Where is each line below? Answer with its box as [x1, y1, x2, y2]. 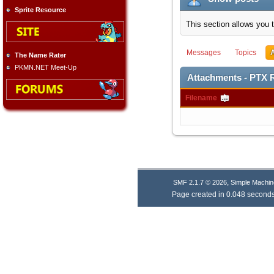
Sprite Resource [15, 6, 66, 14]
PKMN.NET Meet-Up [15, 63, 76, 71]
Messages [186, 48, 221, 57]
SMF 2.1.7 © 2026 [172, 178, 227, 186]
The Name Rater [15, 51, 66, 59]
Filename [185, 94, 219, 102]
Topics [234, 48, 256, 57]
